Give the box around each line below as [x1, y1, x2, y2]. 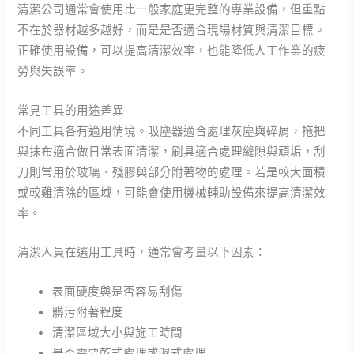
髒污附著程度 [52, 303, 124, 319]
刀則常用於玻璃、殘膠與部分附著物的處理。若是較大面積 [17, 163, 326, 179]
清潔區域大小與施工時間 [52, 323, 183, 340]
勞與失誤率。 [17, 62, 89, 79]
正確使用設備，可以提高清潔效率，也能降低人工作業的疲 [17, 42, 326, 58]
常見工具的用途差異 [17, 101, 125, 118]
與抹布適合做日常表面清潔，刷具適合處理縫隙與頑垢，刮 [17, 142, 326, 159]
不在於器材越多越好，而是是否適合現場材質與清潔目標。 [17, 21, 326, 38]
